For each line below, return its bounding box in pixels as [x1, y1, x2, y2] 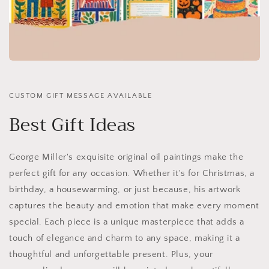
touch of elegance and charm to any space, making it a [9, 233, 240, 244]
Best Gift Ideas [9, 109, 136, 141]
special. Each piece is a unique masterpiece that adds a [9, 217, 245, 228]
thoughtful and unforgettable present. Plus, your [9, 249, 213, 260]
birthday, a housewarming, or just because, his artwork [9, 184, 241, 195]
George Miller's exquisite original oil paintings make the [9, 152, 244, 163]
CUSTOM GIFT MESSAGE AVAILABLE [9, 92, 153, 100]
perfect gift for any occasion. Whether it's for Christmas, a [9, 168, 255, 179]
